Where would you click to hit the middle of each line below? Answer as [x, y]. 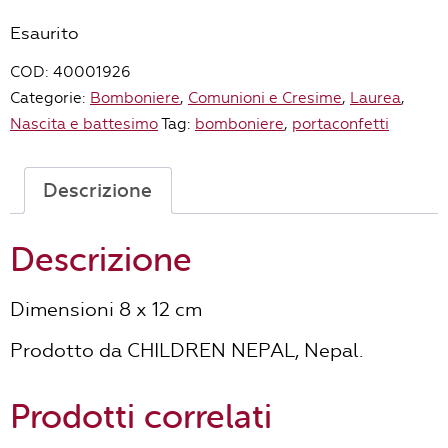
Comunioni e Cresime [265, 98]
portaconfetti [340, 124]
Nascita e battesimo [84, 124]
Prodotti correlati [141, 417]
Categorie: [50, 98]
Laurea [375, 98]
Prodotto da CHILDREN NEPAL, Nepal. [186, 351]
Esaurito [44, 32]
